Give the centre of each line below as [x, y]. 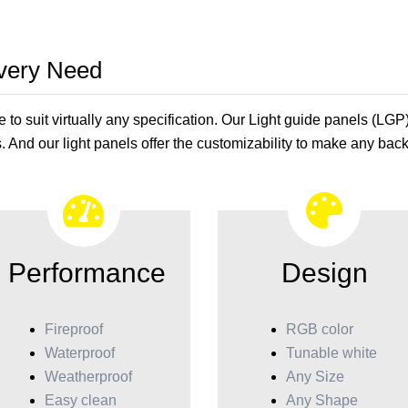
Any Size [315, 377]
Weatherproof [89, 377]
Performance [87, 273]
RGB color [319, 329]
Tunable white [331, 353]
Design [324, 273]
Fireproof [74, 329]
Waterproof [80, 353]
